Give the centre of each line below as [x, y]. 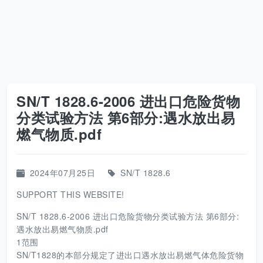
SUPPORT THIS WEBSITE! [70, 194]
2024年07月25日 [62, 173]
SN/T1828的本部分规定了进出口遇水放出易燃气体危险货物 [130, 255]
